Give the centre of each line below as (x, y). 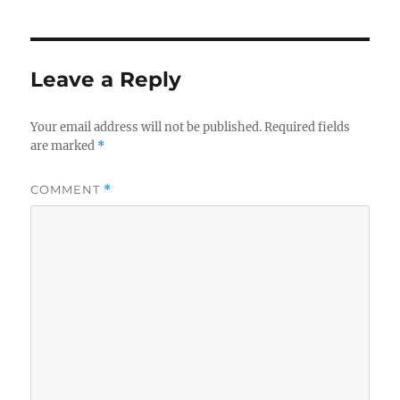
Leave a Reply (106, 80)
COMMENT (67, 190)
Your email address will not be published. (146, 128)
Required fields (308, 128)
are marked (64, 146)
